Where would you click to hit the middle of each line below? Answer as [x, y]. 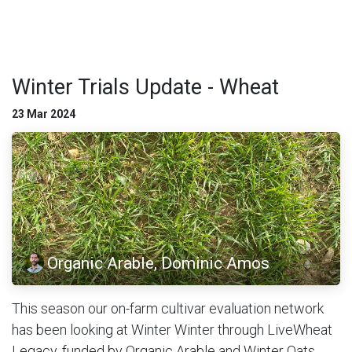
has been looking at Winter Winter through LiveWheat [172, 330]
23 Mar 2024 [44, 114]
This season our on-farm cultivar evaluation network [168, 309]
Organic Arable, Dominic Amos [159, 262]
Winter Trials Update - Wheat [145, 87]
